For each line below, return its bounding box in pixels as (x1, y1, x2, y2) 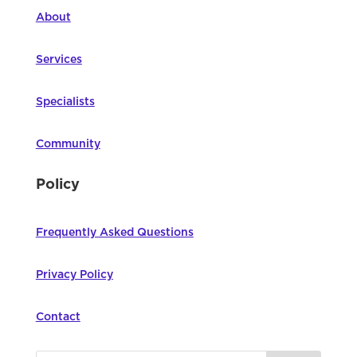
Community (35, 138, 100, 150)
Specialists (35, 96, 95, 108)
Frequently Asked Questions (35, 226, 194, 238)
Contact (35, 311, 80, 323)
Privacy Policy (35, 269, 113, 280)
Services (35, 53, 82, 65)
